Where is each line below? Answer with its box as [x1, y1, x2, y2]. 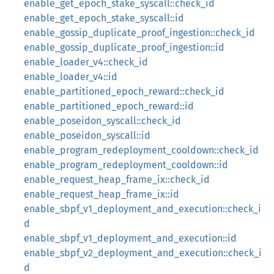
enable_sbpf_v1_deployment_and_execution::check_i [24, 203, 261, 215]
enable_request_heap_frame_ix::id [24, 188, 179, 200]
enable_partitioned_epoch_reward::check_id [24, 86, 224, 97]
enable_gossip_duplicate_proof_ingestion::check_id [24, 27, 255, 39]
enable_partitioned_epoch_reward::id [24, 100, 194, 112]
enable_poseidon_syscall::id [24, 130, 150, 141]
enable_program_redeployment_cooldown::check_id [24, 144, 259, 156]
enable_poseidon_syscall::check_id [24, 115, 181, 127]
